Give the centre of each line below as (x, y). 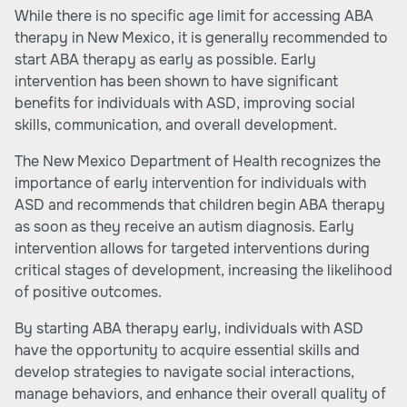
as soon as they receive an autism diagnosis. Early (184, 227)
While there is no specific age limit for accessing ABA (194, 16)
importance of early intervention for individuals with (190, 183)
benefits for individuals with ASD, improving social (185, 103)
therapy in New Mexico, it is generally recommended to (201, 38)
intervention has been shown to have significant (176, 81)
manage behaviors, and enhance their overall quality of (200, 394)
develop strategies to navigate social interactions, (184, 372)
